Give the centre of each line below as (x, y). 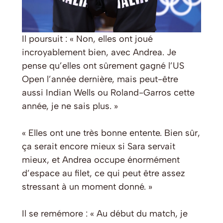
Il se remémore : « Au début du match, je (105, 213)
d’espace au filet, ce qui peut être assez (104, 173)
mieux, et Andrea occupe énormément (101, 160)
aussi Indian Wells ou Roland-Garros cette (108, 92)
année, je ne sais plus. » (70, 106)
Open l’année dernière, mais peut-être (100, 79)
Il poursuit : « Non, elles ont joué (87, 39)
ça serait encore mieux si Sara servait (99, 146)
